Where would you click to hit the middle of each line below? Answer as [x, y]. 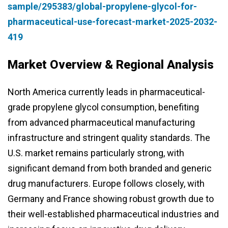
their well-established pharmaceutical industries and [113, 214]
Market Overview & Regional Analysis [111, 65]
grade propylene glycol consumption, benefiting [103, 107]
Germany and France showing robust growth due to [111, 199]
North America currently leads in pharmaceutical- [106, 92]
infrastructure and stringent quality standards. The [109, 138]
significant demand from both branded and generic [110, 168]
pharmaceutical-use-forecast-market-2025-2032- [112, 22]
